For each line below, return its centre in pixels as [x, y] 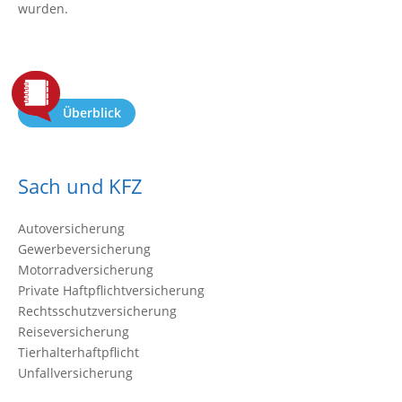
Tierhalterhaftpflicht [79, 352]
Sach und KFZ [80, 186]
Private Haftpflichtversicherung [111, 290]
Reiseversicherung [74, 332]
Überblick [92, 113]
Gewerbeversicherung [84, 249]
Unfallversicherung [75, 373]
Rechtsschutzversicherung [97, 311]
